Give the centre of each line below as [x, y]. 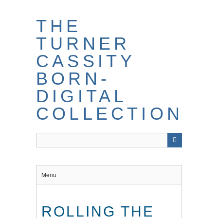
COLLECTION [109, 114]
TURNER [83, 44]
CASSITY [86, 61]
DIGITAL [82, 96]
